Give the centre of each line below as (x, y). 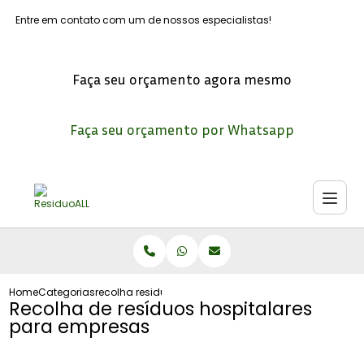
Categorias (67, 292)
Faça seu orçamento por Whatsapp (182, 129)
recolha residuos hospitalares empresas (196, 292)
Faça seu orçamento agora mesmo (182, 79)
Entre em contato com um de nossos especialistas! (144, 20)
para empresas (80, 327)
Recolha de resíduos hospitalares (161, 309)
